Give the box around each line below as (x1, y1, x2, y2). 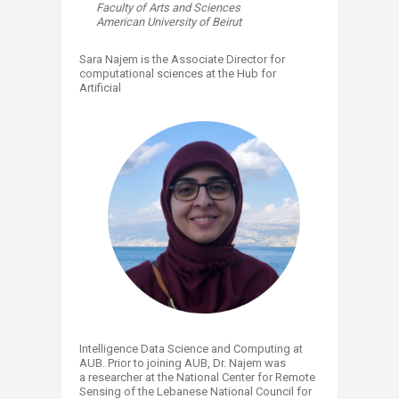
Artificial (79, 81, 121, 95)
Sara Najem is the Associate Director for (79, 53, 285, 67)
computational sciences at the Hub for (79, 67, 276, 81)
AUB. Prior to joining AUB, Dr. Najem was (79, 356, 286, 370)
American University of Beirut (96, 15, 241, 29)
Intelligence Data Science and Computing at (79, 342, 303, 356)
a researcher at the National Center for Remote (79, 370, 315, 385)
